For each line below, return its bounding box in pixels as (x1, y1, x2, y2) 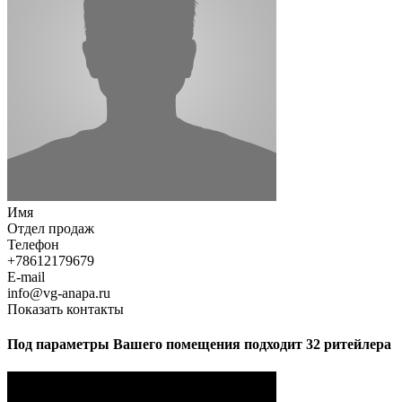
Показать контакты (7, 301, 124, 317)
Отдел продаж (7, 220, 94, 236)
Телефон (7, 236, 59, 252)
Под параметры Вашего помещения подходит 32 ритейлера (7, 336, 391, 353)
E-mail (7, 268, 45, 284)
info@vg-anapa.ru (7, 284, 110, 301)
